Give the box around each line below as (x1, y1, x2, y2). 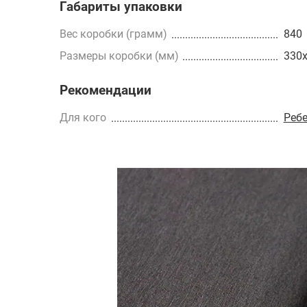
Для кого (60, 110, 106, 124)
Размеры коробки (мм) (60, 49, 179, 62)
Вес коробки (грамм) (60, 27, 167, 40)
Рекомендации (60, 82, 151, 98)
